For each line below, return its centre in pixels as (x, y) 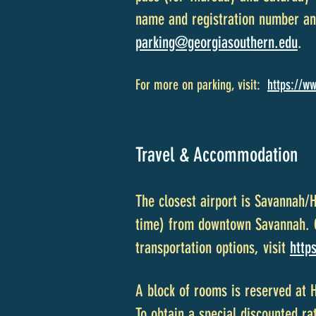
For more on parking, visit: (201, 85)
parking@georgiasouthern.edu (217, 43)
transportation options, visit (213, 248)
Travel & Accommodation (217, 155)
